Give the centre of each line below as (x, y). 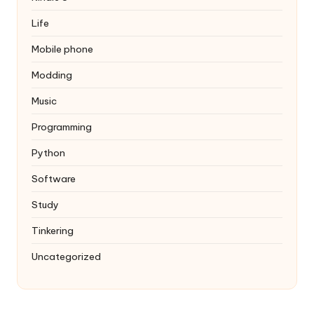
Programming (62, 127)
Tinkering (53, 231)
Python (48, 153)
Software (54, 179)
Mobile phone (62, 49)
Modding (52, 75)
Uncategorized (66, 257)
